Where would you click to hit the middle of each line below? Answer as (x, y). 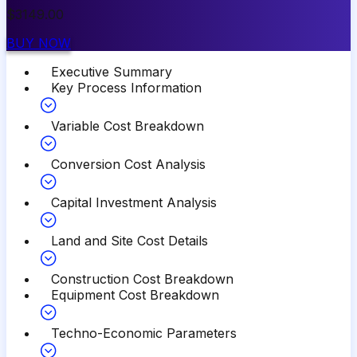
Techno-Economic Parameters (144, 333)
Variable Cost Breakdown (127, 126)
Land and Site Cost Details (129, 240)
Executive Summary (112, 71)
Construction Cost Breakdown (142, 279)
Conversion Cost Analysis (128, 164)
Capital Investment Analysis (134, 202)
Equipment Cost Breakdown (135, 294)
